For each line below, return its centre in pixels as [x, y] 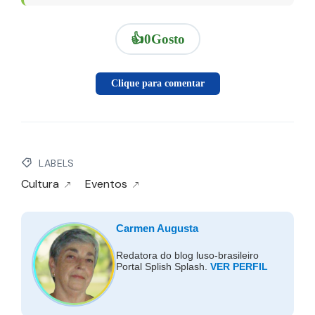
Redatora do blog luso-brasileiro [187, 256]
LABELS [55, 163]
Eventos [106, 184]
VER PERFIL [239, 267]
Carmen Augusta [157, 229]
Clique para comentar [157, 83]
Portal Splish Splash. [163, 267]
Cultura [40, 184]
